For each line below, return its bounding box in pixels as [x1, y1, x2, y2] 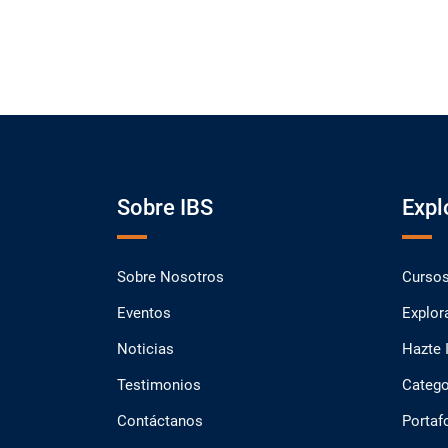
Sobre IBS [117, 195, 213, 220]
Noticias [117, 340, 174, 358]
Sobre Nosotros [117, 268, 224, 286]
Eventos [117, 304, 171, 322]
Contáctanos [117, 412, 203, 430]
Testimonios [117, 376, 201, 394]
